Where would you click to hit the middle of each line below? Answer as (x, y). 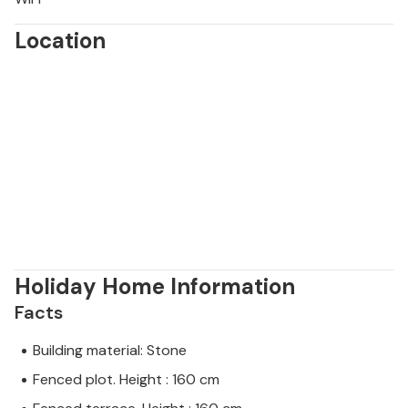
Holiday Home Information (155, 287)
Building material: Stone (110, 351)
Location (60, 41)
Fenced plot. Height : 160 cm (126, 380)
